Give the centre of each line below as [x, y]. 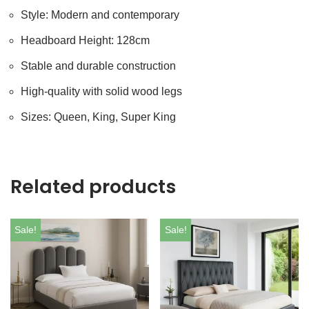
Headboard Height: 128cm [85, 40]
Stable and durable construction [98, 66]
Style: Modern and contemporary [100, 15]
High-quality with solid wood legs [101, 91]
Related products [93, 187]
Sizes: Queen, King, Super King [98, 117]
